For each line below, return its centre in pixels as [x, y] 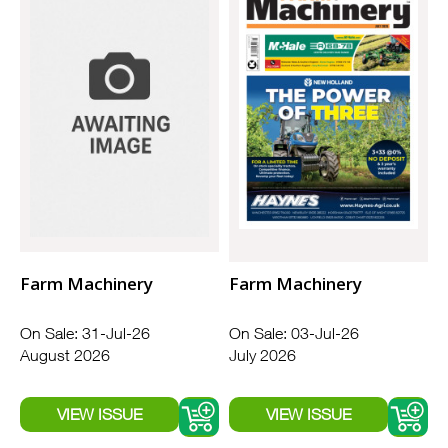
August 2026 [65, 354]
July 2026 [262, 354]
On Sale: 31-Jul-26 [85, 332]
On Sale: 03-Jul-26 [294, 332]
